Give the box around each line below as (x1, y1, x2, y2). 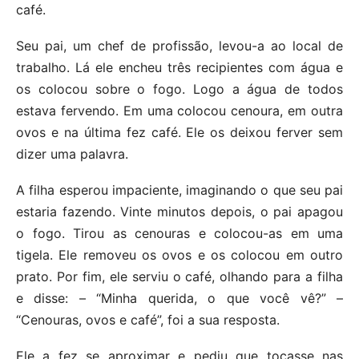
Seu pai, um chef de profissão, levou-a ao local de (16, 38, 343, 54)
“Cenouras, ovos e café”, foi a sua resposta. (16, 312, 280, 328)
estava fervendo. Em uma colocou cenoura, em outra (16, 103, 343, 119)
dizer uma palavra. (16, 146, 128, 162)
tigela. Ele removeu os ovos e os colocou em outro (16, 247, 343, 263)
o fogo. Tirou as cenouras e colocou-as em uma (16, 225, 343, 241)
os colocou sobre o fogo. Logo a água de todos (16, 81, 343, 97)
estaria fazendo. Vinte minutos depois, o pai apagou (16, 204, 343, 220)
